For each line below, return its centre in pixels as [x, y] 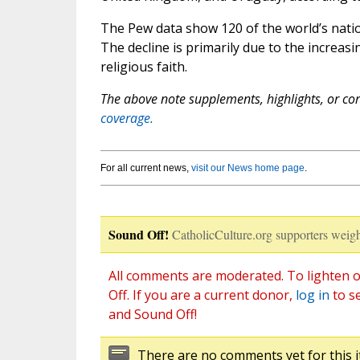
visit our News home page [247, 168]
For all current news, [145, 168]
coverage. [127, 119]
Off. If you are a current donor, [202, 295]
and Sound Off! [152, 315]
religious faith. [143, 67]
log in [312, 295]
